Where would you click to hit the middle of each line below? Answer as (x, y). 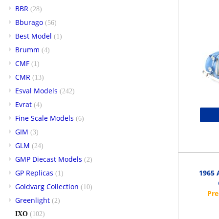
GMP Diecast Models (49, 159)
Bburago (29, 22)
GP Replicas (34, 173)
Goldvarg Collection (47, 186)
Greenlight (33, 200)
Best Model (33, 36)
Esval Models (36, 90)
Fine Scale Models (44, 118)
